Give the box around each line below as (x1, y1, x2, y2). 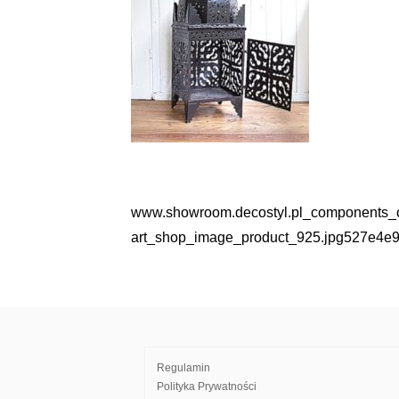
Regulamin (157, 362, 210, 374)
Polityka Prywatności (157, 380, 256, 393)
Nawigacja (130, 208, 254, 235)
